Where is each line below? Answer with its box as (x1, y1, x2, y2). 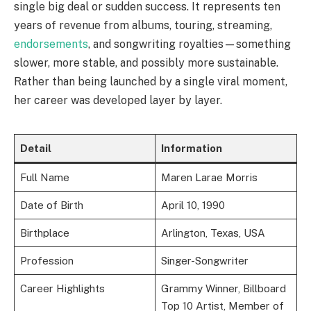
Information (160, 142, 222, 154)
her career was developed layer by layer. (14, 93, 222, 107)
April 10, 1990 (160, 199, 225, 211)
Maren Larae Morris (160, 171, 258, 183)
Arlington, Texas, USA (160, 226, 265, 239)
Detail (19, 142, 51, 154)
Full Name (19, 171, 69, 183)
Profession (19, 254, 74, 267)
